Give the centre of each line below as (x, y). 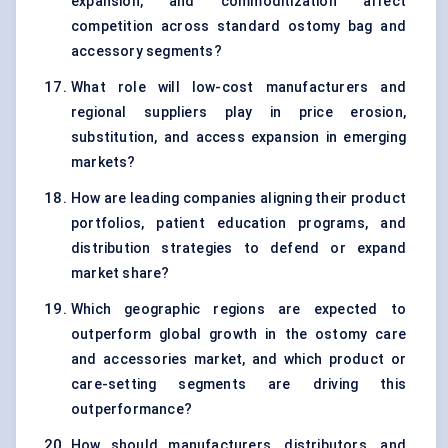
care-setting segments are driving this (238, 384)
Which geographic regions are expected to (238, 309)
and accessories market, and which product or (238, 359)
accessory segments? (146, 51)
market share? (120, 273)
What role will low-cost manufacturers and (238, 87)
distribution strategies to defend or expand (238, 248)
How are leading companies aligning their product (238, 198)
